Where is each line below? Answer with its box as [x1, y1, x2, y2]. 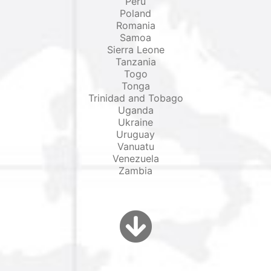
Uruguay [116, 128, 155, 140]
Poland [120, 7, 151, 19]
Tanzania [115, 56, 156, 68]
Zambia [119, 165, 152, 177]
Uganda [117, 104, 154, 116]
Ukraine [118, 116, 153, 128]
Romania [116, 19, 155, 31]
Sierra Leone [106, 44, 165, 56]
